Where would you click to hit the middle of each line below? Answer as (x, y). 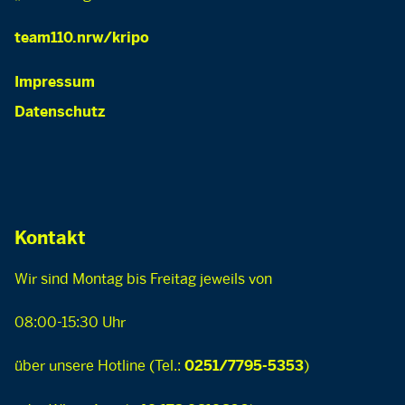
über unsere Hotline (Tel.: (99, 366)
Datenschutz (60, 113)
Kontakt (50, 239)
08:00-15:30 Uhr (70, 322)
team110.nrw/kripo (82, 38)
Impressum (55, 83)
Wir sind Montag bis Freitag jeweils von (143, 279)
